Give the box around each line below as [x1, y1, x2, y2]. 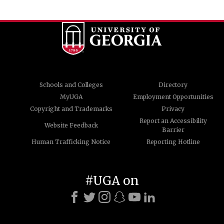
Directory [158, 80, 187, 88]
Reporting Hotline [146, 137, 200, 145]
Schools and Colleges [39, 80, 103, 88]
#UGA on [85, 172, 139, 188]
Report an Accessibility [139, 116, 207, 124]
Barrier [161, 125, 184, 133]
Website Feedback [44, 121, 98, 129]
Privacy [161, 104, 184, 112]
